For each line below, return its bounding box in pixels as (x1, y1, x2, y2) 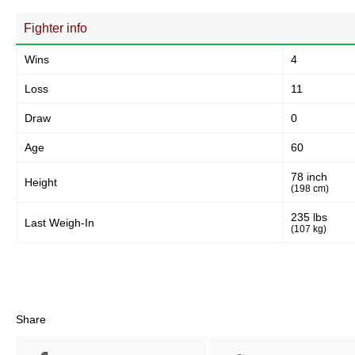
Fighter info (24, 21, 87, 35)
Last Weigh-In (25, 216, 94, 229)
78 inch (291, 170, 327, 183)
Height (25, 176, 57, 189)
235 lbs (291, 211, 327, 223)
